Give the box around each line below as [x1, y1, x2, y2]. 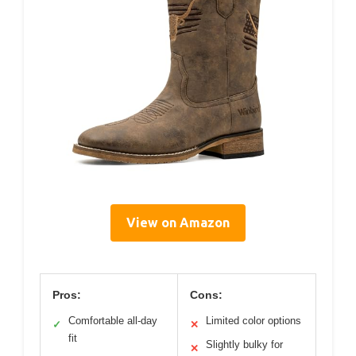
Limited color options [206, 314, 301, 327]
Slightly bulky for [206, 338, 283, 350]
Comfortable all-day [68, 314, 157, 327]
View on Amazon [126, 215, 230, 230]
